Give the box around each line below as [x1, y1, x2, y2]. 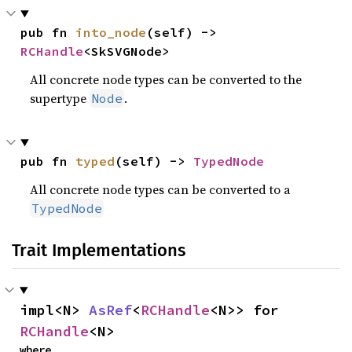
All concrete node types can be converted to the [30, 71, 302, 88]
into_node [75, 24, 147, 40]
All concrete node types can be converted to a [30, 181, 291, 198]
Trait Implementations [12, 240, 185, 261]
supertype [30, 90, 90, 107]
